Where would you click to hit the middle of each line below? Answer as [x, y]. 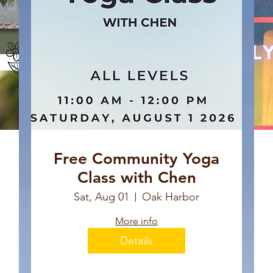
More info [136, 221]
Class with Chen [136, 178]
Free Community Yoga [136, 159]
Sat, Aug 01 [101, 197]
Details [136, 240]
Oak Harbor [171, 197]
